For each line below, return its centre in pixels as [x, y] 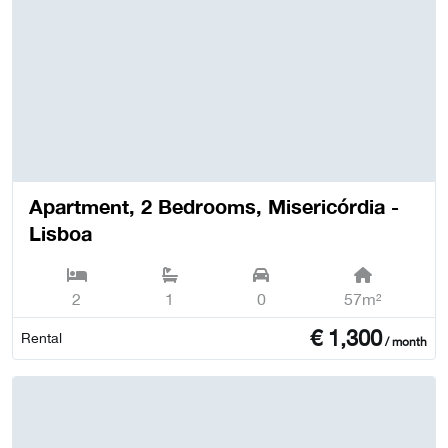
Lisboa [60, 232]
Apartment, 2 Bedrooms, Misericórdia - [214, 205]
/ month [404, 341]
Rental [41, 337]
